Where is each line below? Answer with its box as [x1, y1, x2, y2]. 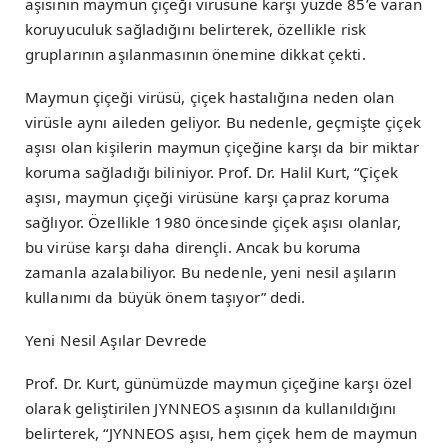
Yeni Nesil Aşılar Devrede [25, 330, 208, 350]
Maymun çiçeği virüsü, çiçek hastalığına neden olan [25, 86, 395, 107]
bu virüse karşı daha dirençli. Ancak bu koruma [25, 236, 362, 257]
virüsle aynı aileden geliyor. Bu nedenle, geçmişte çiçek [25, 111, 421, 132]
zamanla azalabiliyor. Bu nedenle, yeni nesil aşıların [25, 261, 397, 282]
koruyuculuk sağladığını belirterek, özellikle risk [25, 18, 367, 39]
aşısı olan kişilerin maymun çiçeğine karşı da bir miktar [25, 136, 419, 157]
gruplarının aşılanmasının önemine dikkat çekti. [25, 43, 366, 64]
